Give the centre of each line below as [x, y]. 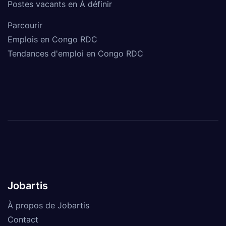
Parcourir [25, 25]
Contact [23, 219]
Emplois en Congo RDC [52, 39]
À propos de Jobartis [48, 205]
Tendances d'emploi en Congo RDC [75, 53]
